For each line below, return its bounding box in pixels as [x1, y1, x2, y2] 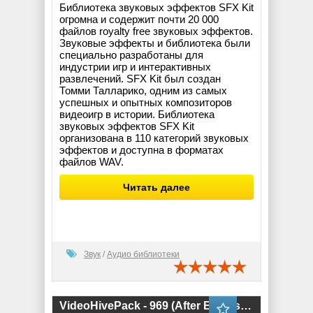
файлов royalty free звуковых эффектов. [59, 24, 253, 37]
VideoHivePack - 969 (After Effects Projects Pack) [240, 299, 252, 312]
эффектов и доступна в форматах [59, 143, 224, 156]
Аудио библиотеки [107, 249, 180, 259]
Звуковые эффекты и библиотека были [59, 36, 250, 49]
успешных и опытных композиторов [59, 96, 232, 108]
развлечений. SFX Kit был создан [59, 72, 221, 85]
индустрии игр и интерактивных [59, 60, 211, 73]
